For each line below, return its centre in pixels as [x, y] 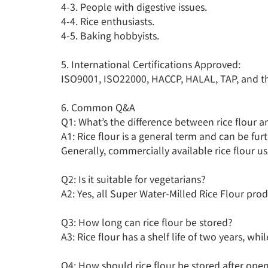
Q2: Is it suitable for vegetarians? [133, 179]
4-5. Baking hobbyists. [110, 36]
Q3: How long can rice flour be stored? [147, 222]
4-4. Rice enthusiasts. [108, 21]
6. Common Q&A [98, 107]
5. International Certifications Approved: [151, 64]
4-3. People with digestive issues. [134, 7]
